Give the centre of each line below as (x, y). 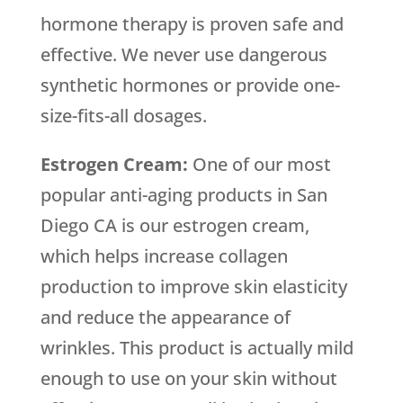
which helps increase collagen (164, 256)
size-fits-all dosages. (123, 116)
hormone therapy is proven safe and (192, 24)
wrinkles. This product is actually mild (197, 348)
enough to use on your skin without (188, 379)
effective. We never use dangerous (184, 55)
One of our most (261, 165)
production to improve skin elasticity (193, 287)
